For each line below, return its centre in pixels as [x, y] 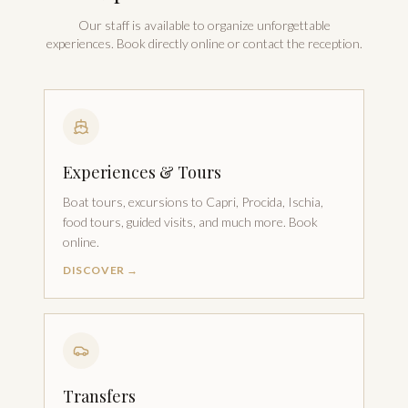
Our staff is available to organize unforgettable [204, 25]
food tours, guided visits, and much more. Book [190, 222]
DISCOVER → [101, 270]
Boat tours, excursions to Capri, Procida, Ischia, [193, 202]
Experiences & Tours [142, 172]
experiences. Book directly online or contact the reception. [204, 43]
